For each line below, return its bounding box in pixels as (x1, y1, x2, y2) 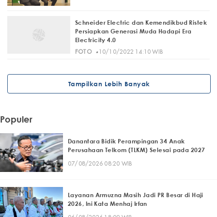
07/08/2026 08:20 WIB (68, 159, 132, 167)
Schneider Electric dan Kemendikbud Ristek (75, 19, 207, 27)
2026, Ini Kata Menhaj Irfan (68, 200, 147, 207)
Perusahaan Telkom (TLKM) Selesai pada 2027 (68, 146, 205, 154)
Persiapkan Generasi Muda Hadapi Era (75, 28, 192, 35)
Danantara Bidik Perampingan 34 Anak (68, 137, 185, 145)
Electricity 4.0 (75, 36, 116, 44)
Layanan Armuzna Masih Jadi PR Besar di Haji (68, 191, 203, 199)
